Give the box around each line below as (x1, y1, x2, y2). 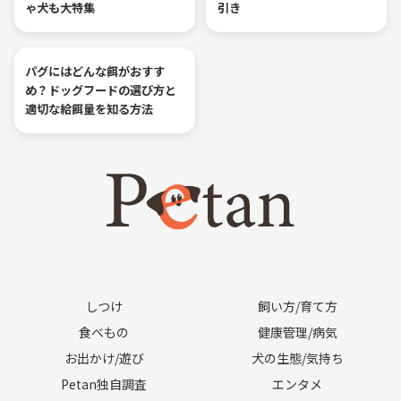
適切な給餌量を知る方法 (25, 100, 154, 118)
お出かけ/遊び (64, 349, 144, 368)
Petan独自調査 (61, 375, 147, 394)
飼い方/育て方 (257, 297, 337, 316)
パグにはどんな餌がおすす (25, 63, 166, 81)
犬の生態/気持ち (251, 349, 344, 368)
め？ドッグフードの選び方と (25, 81, 177, 99)
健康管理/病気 (257, 323, 337, 342)
